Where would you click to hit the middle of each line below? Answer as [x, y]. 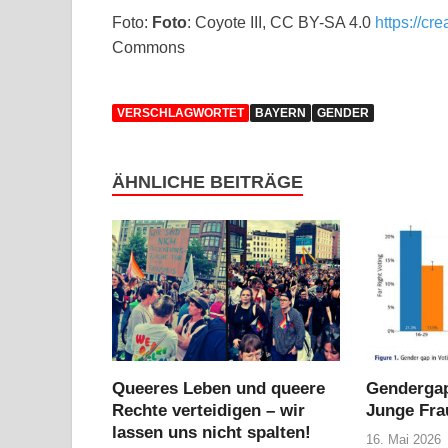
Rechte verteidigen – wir [208, 410]
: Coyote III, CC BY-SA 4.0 [281, 23]
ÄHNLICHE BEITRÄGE [207, 182]
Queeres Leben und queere [218, 388]
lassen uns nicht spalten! [211, 432]
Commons [148, 48]
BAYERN [280, 113]
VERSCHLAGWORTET [180, 113]
